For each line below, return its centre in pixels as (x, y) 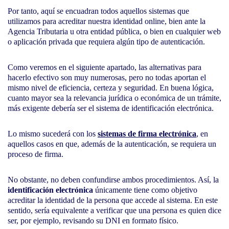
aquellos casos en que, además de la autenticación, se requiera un (112, 144)
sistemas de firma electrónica (147, 134)
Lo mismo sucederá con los (52, 134)
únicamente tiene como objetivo (145, 190)
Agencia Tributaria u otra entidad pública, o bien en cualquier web (114, 32)
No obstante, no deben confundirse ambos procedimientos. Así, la (113, 180)
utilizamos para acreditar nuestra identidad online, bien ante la (107, 21)
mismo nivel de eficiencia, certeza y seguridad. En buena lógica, (111, 88)
